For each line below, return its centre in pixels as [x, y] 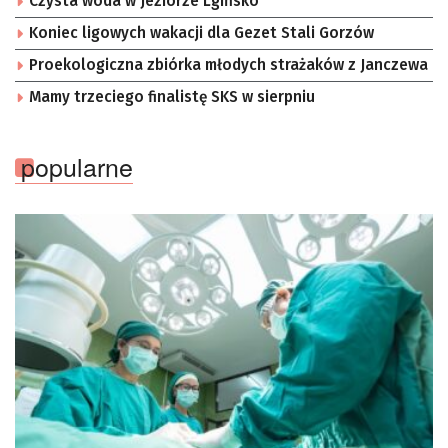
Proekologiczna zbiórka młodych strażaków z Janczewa [228, 64]
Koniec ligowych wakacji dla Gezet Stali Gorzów [201, 32]
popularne [77, 165]
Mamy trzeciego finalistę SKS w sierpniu [172, 96]
